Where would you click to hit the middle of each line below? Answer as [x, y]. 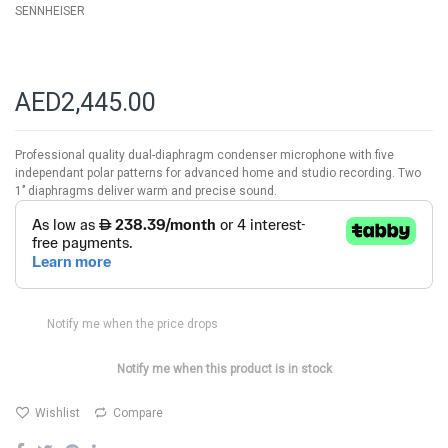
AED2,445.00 [85, 103]
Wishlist [57, 413]
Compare [138, 413]
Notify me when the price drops [132, 324]
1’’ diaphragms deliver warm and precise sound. [146, 191]
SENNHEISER [50, 11]
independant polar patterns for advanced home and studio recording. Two [218, 173]
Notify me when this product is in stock [224, 369]
